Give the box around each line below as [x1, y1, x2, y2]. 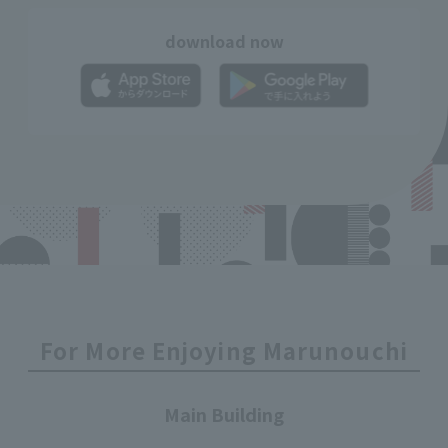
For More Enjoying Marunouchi [40, 334, 408, 367]
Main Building [164, 401, 284, 428]
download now [164, 29, 284, 54]
